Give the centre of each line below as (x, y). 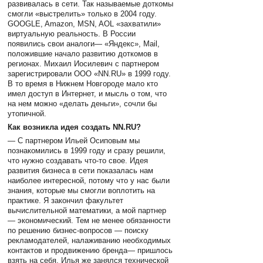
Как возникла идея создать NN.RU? (75, 127)
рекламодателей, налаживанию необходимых (90, 241)
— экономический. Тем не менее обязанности (89, 221)
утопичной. (27, 113)
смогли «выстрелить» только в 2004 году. (82, 14)
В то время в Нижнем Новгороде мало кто (83, 83)
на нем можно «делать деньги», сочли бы (82, 103)
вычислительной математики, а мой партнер (87, 211)
